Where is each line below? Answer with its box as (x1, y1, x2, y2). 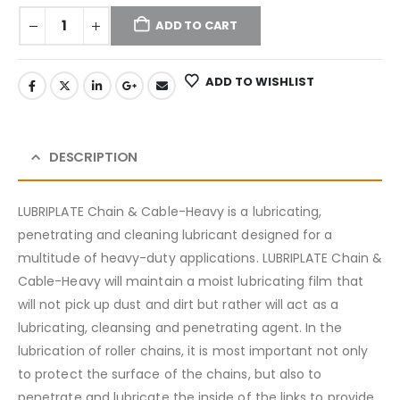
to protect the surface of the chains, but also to (18, 364, 322, 383)
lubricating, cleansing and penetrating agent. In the (18, 318, 342, 337)
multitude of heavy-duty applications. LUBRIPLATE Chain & (18, 248, 382, 267)
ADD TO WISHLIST (204, 72, 314, 90)
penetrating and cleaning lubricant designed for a (18, 225, 333, 244)
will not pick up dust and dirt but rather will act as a (18, 295, 338, 313)
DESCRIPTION (48, 146, 138, 166)
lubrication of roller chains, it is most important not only (18, 341, 369, 360)
